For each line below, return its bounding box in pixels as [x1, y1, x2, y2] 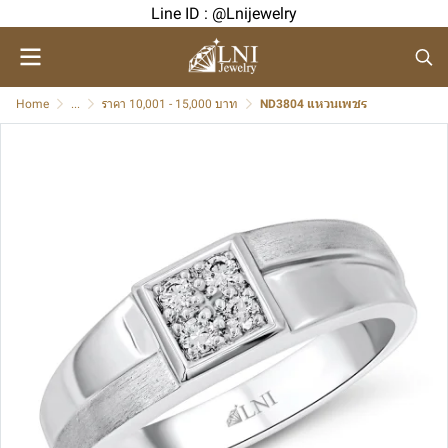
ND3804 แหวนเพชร [260, 97, 367, 111]
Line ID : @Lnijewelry [151, 4, 297, 23]
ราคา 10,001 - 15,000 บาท [102, 97, 238, 111]
